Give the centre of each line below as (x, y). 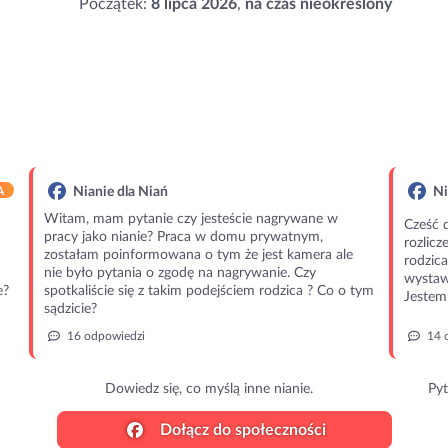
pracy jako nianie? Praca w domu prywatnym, (183, 236)
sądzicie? (70, 308)
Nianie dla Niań (118, 191)
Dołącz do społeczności (240, 429)
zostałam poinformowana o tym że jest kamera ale (198, 254)
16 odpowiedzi (104, 335)
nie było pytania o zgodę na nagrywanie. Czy (179, 272)
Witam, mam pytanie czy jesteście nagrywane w (190, 218)
